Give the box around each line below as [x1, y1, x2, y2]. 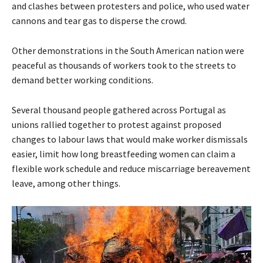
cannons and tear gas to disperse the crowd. [12, 15, 187, 27]
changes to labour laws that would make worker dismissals [12, 133, 248, 146]
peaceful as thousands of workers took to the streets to [12, 59, 236, 72]
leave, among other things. [12, 177, 120, 190]
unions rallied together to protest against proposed [12, 119, 221, 131]
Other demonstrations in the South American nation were [12, 45, 244, 57]
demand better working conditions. [12, 74, 153, 86]
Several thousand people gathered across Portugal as [12, 104, 226, 116]
